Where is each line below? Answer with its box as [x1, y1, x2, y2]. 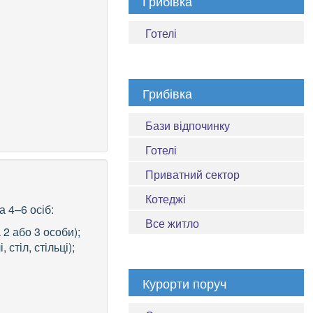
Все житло [145, 215, 199, 232]
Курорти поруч [142, 274, 226, 293]
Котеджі [145, 191, 186, 208]
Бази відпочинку [145, 117, 230, 134]
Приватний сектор [145, 166, 240, 183]
